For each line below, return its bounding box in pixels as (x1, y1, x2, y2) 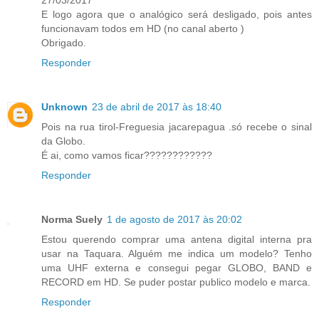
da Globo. (41, 135, 85, 147)
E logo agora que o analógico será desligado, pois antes (41, 9, 312, 21)
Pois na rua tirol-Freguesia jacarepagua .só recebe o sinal (41, 121, 312, 133)
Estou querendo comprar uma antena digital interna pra (41, 234, 312, 246)
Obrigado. (41, 37, 86, 49)
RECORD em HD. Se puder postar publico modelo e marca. (41, 276, 310, 288)
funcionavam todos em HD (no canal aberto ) (41, 23, 244, 35)
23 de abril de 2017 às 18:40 (92, 101, 221, 113)
